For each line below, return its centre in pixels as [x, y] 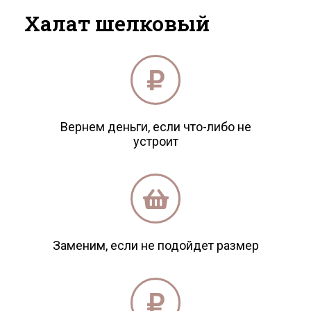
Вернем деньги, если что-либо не [155, 127]
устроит [155, 142]
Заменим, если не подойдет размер [155, 246]
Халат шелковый [117, 24]
